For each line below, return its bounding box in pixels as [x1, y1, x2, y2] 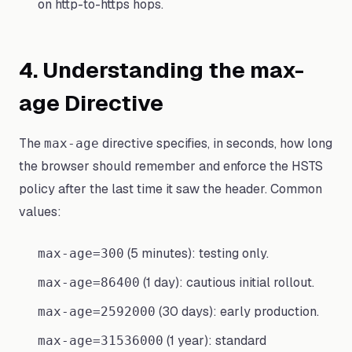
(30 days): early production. [156, 303, 319, 320]
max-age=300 [38, 246, 124, 261]
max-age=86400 [38, 275, 140, 290]
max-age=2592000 [38, 304, 156, 319]
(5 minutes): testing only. [124, 245, 269, 262]
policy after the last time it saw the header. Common [19, 181, 322, 197]
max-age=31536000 [38, 333, 163, 348]
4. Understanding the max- [19, 56, 304, 84]
